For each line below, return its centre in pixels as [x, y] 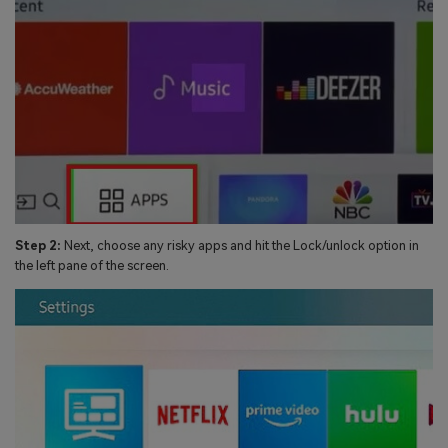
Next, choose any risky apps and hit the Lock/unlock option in [240, 246]
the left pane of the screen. [92, 266]
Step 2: [38, 246]
